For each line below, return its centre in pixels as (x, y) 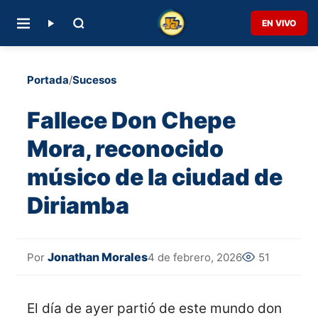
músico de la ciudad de (155, 177)
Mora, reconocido (125, 148)
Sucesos (94, 80)
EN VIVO (279, 23)
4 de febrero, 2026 (195, 257)
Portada (48, 80)
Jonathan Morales (98, 257)
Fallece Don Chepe (131, 120)
